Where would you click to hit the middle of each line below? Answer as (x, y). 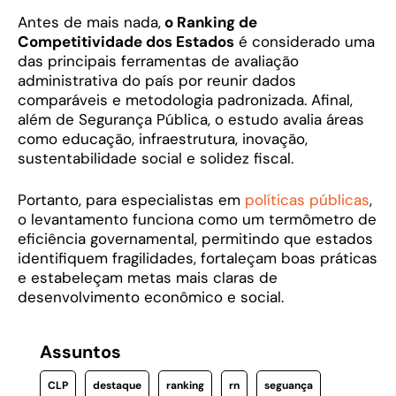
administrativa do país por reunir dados (157, 80)
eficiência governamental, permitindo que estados (195, 239)
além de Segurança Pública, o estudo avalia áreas (191, 119)
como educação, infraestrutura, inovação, (163, 138)
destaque (117, 386)
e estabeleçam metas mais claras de (148, 278)
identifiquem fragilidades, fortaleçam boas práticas (198, 259)
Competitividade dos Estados (126, 41)
